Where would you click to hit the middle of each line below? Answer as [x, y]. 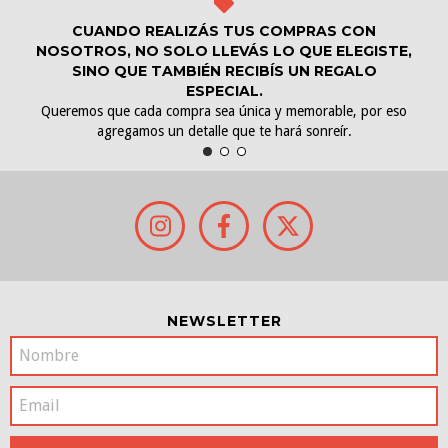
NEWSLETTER [224, 320]
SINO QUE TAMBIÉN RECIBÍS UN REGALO [224, 70]
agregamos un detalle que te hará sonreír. [224, 130]
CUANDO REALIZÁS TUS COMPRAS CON [224, 30]
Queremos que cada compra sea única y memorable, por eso [224, 110]
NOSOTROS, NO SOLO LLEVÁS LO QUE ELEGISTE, [224, 50]
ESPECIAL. [224, 90]
